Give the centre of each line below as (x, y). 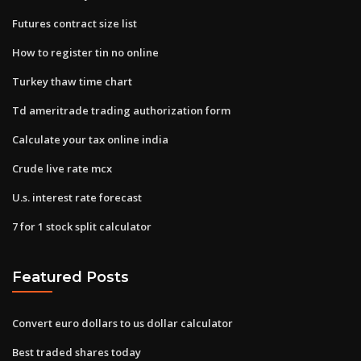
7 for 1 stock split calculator (82, 226)
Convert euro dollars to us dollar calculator (122, 323)
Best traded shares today (77, 352)
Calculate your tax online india (90, 139)
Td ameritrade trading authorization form (121, 110)
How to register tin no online (85, 52)
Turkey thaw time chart (72, 81)
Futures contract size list (75, 23)
